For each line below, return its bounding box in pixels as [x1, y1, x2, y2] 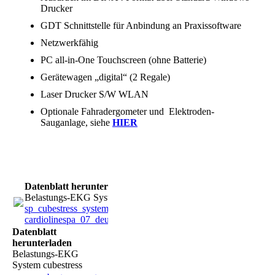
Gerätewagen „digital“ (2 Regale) [41, 72, 170, 83]
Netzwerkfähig [41, 37, 98, 48]
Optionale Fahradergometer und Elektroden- [41, 106, 214, 117]
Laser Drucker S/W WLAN [41, 89, 149, 100]
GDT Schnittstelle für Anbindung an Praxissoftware [41, 20, 241, 31]
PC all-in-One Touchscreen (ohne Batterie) [41, 55, 206, 66]
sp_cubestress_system [25, 203, 109, 214]
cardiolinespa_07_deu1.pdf [25, 214, 130, 225]
